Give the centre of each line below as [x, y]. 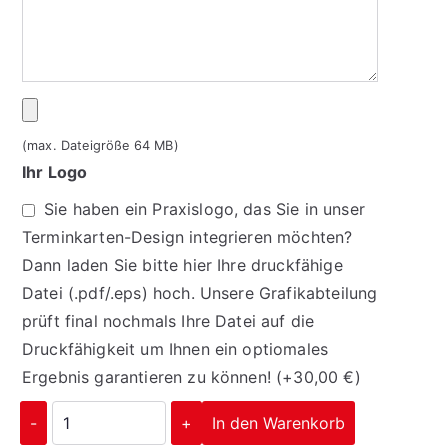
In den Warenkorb [279, 422]
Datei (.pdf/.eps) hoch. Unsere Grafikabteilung [200, 292]
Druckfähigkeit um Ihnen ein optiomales [175, 348]
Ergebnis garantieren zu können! [149, 376]
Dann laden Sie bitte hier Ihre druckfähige [182, 264]
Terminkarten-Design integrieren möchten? [187, 236]
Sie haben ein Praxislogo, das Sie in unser [204, 208]
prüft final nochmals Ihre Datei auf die [168, 320]
